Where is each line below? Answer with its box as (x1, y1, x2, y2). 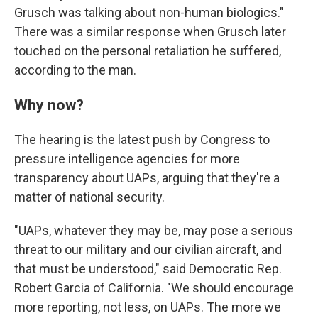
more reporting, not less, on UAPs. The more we (14, 299, 281, 314)
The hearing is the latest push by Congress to (14, 131, 270, 147)
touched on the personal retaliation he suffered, (14, 43, 281, 58)
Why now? (14, 95, 84, 114)
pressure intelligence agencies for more (14, 150, 240, 166)
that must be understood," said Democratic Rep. (14, 261, 282, 276)
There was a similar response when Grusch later (14, 23, 286, 39)
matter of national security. (14, 189, 165, 204)
